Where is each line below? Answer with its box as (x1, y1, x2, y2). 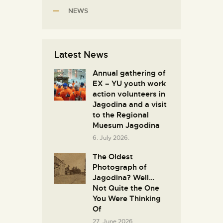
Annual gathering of (93, 68, 166, 78)
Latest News (54, 48, 108, 60)
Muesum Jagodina (93, 120, 160, 130)
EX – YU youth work (93, 78, 166, 89)
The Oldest (93, 152, 133, 162)
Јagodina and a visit (93, 99, 167, 110)
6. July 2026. (93, 133, 129, 142)
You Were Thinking (93, 194, 161, 204)
